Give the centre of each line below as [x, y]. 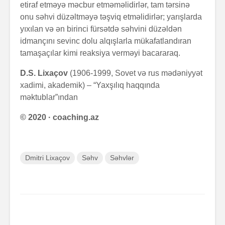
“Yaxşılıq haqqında [127, 85]
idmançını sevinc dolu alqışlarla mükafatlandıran [106, 41]
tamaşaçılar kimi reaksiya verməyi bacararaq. [100, 53]
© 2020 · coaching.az [60, 117]
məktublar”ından [49, 97]
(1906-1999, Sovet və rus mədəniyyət [135, 73]
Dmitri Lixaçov [47, 157]
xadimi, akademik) [53, 85]
